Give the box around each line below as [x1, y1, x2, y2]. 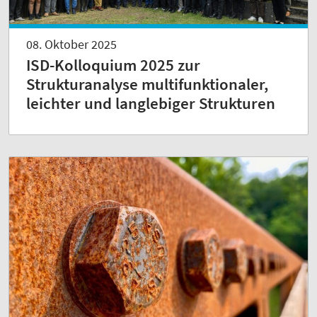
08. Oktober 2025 [26, 36, 117, 53]
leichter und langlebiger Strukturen [26, 93, 275, 114]
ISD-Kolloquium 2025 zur [26, 55, 200, 76]
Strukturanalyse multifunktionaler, [26, 74, 268, 95]
